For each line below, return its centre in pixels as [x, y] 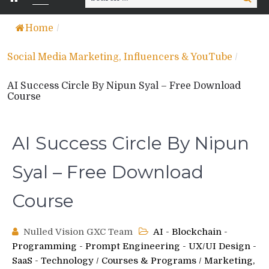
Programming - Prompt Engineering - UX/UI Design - [134, 246]
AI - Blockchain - [190, 232]
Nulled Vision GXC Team [78, 232]
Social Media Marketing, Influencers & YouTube [120, 57]
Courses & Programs [149, 261]
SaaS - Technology [53, 261]
